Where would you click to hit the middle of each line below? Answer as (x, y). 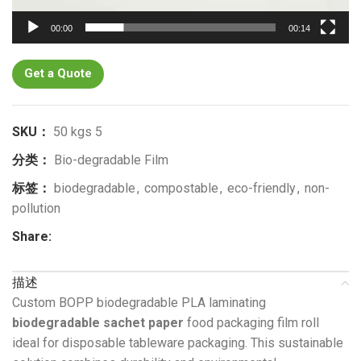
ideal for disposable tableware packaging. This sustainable (178, 343)
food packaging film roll (251, 323)
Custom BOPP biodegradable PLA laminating (139, 303)
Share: (32, 237)
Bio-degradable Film (111, 160)
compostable (181, 189)
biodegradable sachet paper (98, 323)
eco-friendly (261, 189)
